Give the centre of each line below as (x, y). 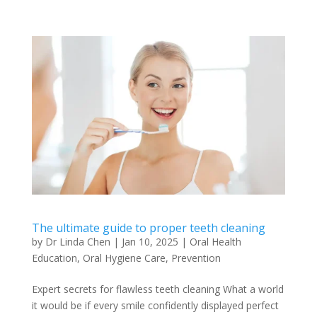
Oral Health (215, 241)
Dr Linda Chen (77, 241)
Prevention (196, 258)
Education (54, 258)
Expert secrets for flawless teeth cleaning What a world (157, 289)
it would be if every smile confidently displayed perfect (155, 305)
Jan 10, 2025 (150, 241)
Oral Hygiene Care (124, 258)
